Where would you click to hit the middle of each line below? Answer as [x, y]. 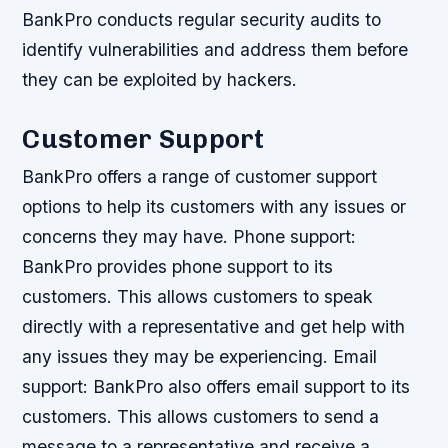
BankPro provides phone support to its [178, 267]
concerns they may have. [128, 237]
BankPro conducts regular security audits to [202, 20]
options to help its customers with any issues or [214, 207]
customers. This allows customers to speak [198, 297]
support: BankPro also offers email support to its [216, 387]
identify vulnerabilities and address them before [215, 50]
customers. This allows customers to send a [201, 417]
